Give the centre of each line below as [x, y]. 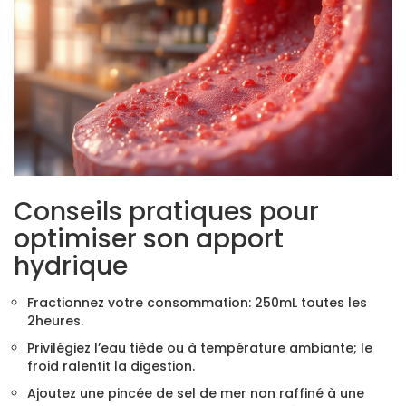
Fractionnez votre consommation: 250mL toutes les [197, 303]
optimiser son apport [149, 239]
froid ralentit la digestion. [111, 367]
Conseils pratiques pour [166, 212]
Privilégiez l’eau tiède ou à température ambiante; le [200, 348]
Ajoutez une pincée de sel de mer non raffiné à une [196, 394]
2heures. [55, 321]
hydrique [71, 266]
